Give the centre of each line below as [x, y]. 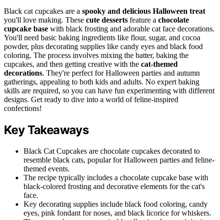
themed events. [47, 168]
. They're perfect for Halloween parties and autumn [121, 73]
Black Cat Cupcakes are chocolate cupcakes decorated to [112, 151]
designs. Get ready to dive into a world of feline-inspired [91, 100]
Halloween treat [179, 11]
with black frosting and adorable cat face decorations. [131, 29]
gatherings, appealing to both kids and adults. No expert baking [102, 82]
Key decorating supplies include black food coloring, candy [116, 204]
